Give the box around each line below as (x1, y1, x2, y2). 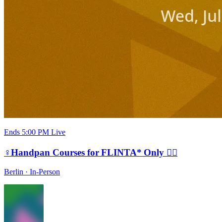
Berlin (4, 167, 23, 176)
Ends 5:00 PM (4, 127, 49, 136)
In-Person (30, 167, 60, 176)
